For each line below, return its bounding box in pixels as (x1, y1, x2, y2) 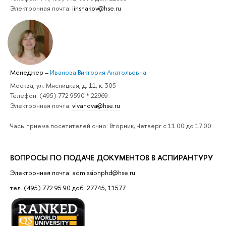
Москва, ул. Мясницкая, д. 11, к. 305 (10, 80, 116, 90)
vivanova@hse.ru (72, 100, 120, 110)
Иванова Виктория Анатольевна (50, 68, 146, 77)
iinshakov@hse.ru (72, 4, 121, 13)
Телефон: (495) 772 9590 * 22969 (10, 90, 108, 100)
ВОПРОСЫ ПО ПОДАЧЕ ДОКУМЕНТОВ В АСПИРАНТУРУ (10, 152, 213, 163)
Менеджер (10, 68, 45, 77)
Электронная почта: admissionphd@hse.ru (10, 167, 135, 177)
